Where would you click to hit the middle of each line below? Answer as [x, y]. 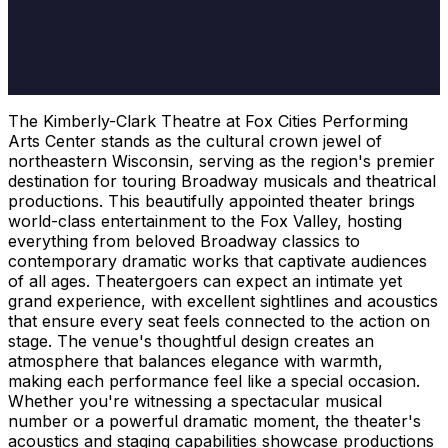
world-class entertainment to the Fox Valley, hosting [205, 220]
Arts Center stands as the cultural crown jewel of [195, 140]
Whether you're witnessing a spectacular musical [195, 400]
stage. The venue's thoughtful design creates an [191, 340]
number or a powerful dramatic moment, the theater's [214, 420]
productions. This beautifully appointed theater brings [211, 200]
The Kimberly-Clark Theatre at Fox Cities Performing [208, 120]
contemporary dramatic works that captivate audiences [217, 260]
